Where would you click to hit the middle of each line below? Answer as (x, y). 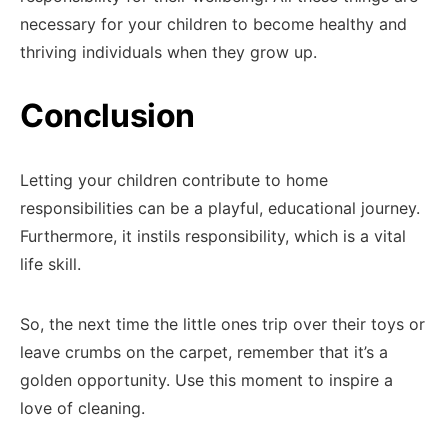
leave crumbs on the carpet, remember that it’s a (204, 352)
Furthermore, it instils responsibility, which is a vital (213, 236)
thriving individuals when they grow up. (168, 52)
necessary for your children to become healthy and (213, 24)
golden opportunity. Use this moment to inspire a (206, 380)
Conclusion (107, 115)
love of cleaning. (82, 408)
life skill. (50, 264)
